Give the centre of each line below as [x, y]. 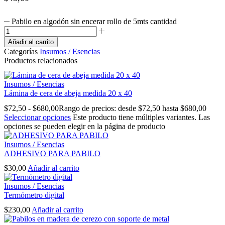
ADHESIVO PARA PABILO [52, 153]
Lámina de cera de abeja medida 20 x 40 [68, 93]
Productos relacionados [41, 61]
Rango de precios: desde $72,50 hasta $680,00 [133, 108]
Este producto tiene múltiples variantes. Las [141, 117]
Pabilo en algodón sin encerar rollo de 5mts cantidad [94, 22]
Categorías [21, 52]
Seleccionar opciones [37, 117]
